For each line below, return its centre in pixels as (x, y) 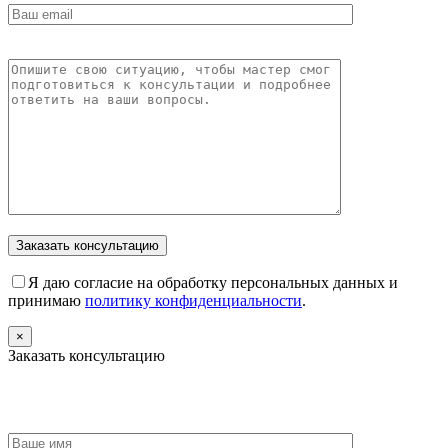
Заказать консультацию (86, 355)
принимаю (46, 300)
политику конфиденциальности (193, 300)
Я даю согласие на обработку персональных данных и (213, 282)
